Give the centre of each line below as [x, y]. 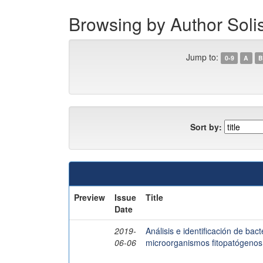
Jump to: [203, 57]
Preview [90, 197]
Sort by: [206, 127]
